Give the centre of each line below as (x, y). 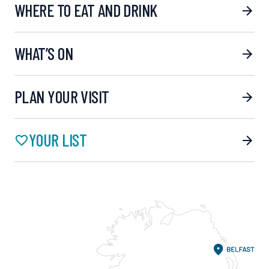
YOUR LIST (58, 140)
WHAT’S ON (44, 54)
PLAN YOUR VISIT (62, 97)
